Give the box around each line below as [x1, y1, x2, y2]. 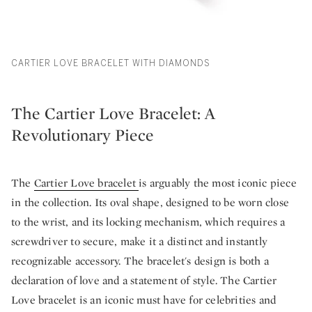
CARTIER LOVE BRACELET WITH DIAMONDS [11, 58, 210, 68]
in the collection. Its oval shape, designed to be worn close [11, 195, 290, 210]
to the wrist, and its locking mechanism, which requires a [11, 214, 286, 229]
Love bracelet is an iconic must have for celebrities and [11, 292, 276, 307]
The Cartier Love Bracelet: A [11, 102, 215, 124]
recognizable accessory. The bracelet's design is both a [11, 253, 270, 268]
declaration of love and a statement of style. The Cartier [11, 273, 277, 288]
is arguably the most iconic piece [139, 175, 297, 190]
